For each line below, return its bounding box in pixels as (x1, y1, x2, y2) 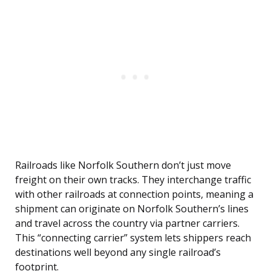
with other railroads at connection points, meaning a (15, 188, 253, 201)
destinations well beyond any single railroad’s (15, 246, 221, 260)
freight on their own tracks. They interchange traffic (15, 173, 251, 187)
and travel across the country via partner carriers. (15, 217, 240, 230)
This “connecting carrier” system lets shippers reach (15, 231, 251, 245)
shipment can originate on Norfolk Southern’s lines (15, 202, 249, 216)
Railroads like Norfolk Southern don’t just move (15, 158, 231, 172)
